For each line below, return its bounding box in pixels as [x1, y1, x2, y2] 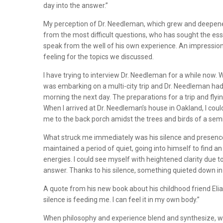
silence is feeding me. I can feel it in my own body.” [43, 195, 200, 204]
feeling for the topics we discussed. [43, 52, 154, 61]
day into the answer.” [43, 1, 108, 9]
